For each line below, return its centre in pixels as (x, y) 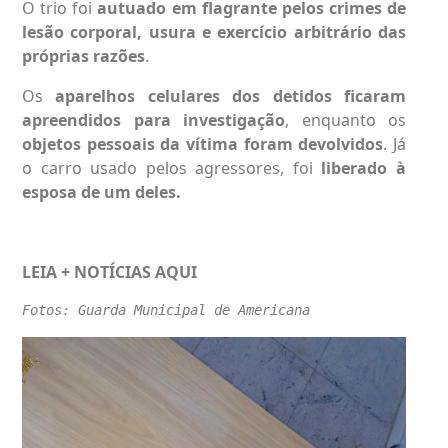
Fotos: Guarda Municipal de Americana (166, 310)
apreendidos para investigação (153, 120)
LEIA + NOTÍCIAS (88, 272)
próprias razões (83, 56)
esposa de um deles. (101, 192)
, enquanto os (345, 120)
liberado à (364, 168)
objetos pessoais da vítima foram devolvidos (203, 144)
